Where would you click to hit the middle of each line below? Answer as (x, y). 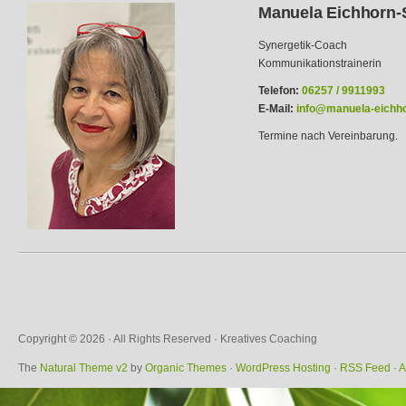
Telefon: (279, 91)
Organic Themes (186, 368)
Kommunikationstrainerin (320, 63)
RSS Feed (365, 368)
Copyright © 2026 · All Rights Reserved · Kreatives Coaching (168, 339)
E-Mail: (276, 109)
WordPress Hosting (283, 368)
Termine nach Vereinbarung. (328, 136)
